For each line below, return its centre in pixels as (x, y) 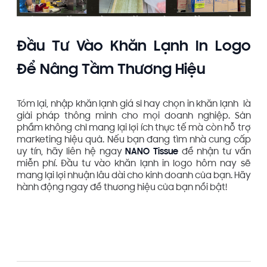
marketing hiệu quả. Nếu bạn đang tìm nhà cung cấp (133, 141)
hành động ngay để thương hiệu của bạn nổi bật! (122, 188)
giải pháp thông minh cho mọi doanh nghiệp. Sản (133, 117)
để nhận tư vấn (214, 153)
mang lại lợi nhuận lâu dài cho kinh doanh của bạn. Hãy (133, 176)
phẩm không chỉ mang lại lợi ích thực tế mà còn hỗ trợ (133, 129)
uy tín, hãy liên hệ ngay (71, 153)
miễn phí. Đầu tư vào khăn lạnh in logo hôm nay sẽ (133, 164)
